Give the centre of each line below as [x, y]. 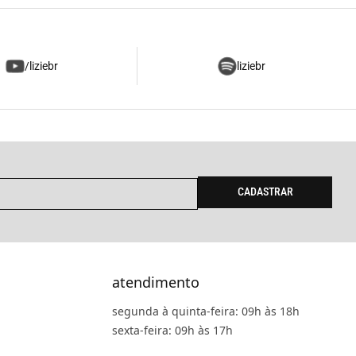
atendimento [155, 282]
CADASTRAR [265, 192]
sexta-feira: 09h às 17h [172, 331]
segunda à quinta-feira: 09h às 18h [205, 311]
